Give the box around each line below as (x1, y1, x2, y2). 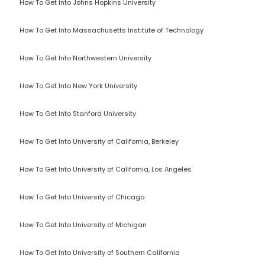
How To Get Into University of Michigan (20, 220, 147, 230)
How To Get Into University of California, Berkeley (20, 137, 179, 146)
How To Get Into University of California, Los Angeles (20, 164, 192, 174)
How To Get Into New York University (20, 81, 137, 91)
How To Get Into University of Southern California (20, 248, 180, 257)
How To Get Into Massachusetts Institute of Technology (20, 25, 203, 35)
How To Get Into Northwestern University (20, 53, 151, 63)
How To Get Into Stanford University (20, 109, 136, 118)
